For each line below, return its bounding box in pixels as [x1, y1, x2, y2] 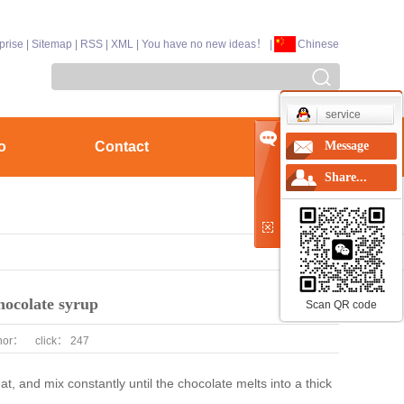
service [326, 108, 361, 121]
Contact [94, 139, 149, 154]
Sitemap [32, 38, 72, 50]
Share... [325, 170, 367, 184]
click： [34, 335, 68, 347]
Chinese [298, 38, 339, 50]
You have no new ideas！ [142, 38, 267, 50]
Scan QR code [306, 298, 377, 311]
